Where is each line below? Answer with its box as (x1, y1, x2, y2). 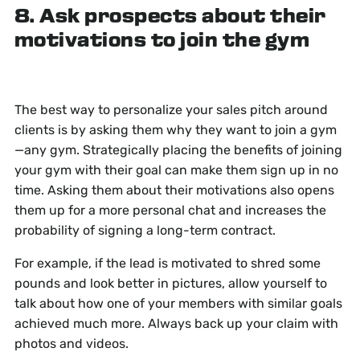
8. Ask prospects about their (14, 6, 326, 29)
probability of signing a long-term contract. (14, 223, 276, 239)
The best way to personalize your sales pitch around (14, 102, 328, 118)
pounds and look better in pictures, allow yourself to (14, 276, 327, 292)
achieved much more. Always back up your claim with (14, 316, 338, 332)
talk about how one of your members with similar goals (14, 296, 342, 312)
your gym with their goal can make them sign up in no (14, 162, 338, 178)
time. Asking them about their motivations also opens (14, 182, 334, 198)
